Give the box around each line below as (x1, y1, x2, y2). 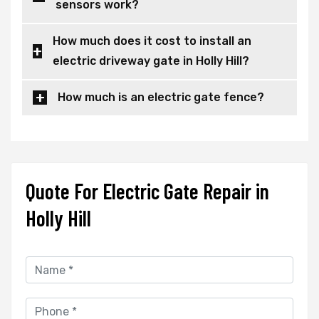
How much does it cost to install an (53, 34, 251, 48)
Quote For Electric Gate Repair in (26, 178, 269, 204)
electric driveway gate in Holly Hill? (53, 54, 249, 68)
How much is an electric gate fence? (58, 90, 264, 105)
